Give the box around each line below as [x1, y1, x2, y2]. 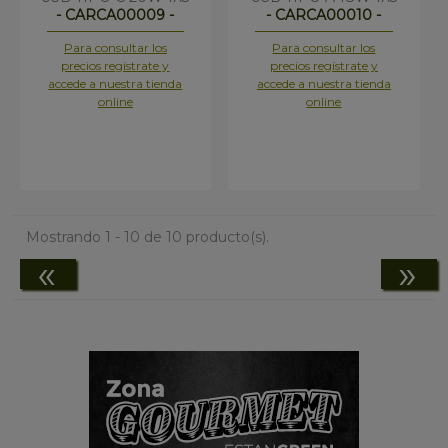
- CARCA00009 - [56, 6, 175, 25]
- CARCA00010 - [266, 6, 382, 25]
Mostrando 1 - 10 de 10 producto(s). [26, 228, 270, 246]
